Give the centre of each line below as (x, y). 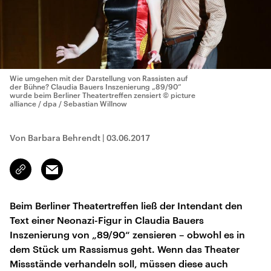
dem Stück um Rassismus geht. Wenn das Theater (125, 249)
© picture (179, 95)
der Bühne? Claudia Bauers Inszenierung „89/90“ (96, 87)
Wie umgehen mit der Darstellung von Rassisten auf (99, 78)
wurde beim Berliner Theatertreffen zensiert (85, 95)
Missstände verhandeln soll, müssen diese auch (119, 263)
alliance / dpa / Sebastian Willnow (68, 103)
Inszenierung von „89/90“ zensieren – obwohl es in (127, 234)
